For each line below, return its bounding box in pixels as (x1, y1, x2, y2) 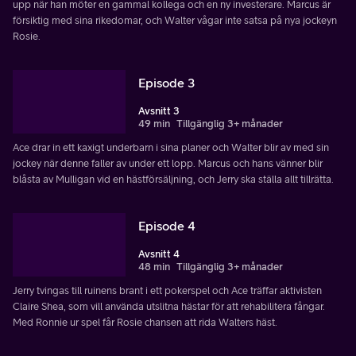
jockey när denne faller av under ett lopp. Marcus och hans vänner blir (13, 157, 323, 169)
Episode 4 (138, 218, 195, 233)
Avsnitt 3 (138, 104, 180, 117)
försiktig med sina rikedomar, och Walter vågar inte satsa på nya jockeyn (13, 14, 337, 26)
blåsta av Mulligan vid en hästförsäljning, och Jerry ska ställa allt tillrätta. (13, 172, 334, 185)
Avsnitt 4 (138, 247, 180, 260)
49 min (138, 117, 170, 130)
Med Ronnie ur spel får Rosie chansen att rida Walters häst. (13, 315, 277, 328)
